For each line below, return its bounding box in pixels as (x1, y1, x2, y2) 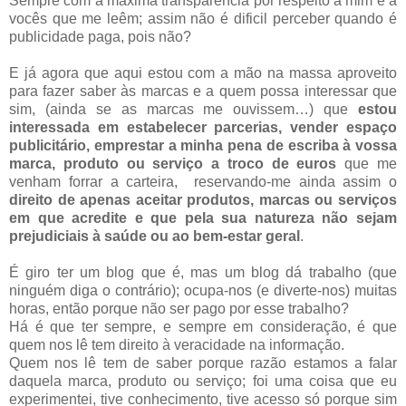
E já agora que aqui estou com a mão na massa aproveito (9, 64, 397, 81)
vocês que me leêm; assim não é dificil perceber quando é (9, 10, 397, 26)
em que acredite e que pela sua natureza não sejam (9, 209, 397, 226)
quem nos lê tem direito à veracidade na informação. (9, 336, 348, 353)
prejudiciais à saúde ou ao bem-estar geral (9, 227, 300, 244)
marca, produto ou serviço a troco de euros (9, 155, 337, 171)
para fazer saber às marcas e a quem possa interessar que (9, 82, 397, 99)
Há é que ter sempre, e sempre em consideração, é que (9, 318, 397, 334)
